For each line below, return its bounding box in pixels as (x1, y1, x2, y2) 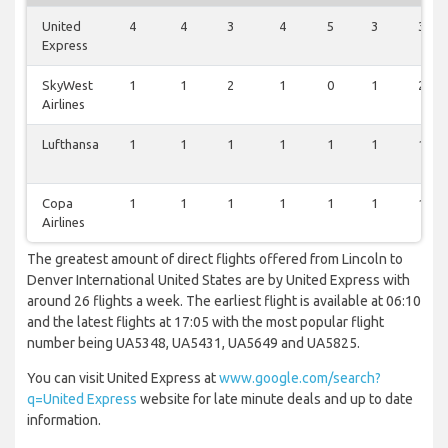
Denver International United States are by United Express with (27, 272, 410, 289)
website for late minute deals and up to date (137, 391, 413, 408)
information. (27, 412, 101, 429)
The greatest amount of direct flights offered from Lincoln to (27, 251, 403, 268)
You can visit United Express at (27, 370, 219, 387)
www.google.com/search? (219, 370, 381, 387)
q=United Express (27, 391, 137, 408)
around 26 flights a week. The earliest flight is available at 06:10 (27, 293, 421, 310)
